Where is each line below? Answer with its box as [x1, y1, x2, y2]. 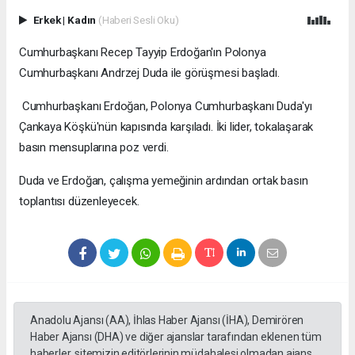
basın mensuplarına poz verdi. [19, 139, 169, 155]
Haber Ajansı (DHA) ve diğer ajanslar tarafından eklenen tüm [30, 330, 322, 343]
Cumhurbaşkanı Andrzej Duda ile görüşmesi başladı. [19, 65, 280, 80]
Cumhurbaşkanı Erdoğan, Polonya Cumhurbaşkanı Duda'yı [19, 98, 312, 113]
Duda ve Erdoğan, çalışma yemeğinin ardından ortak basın [19, 173, 308, 188]
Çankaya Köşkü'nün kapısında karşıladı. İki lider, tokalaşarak [19, 119, 314, 134]
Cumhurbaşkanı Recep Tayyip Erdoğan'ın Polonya [19, 44, 266, 59]
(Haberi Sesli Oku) [97, 13, 179, 26]
